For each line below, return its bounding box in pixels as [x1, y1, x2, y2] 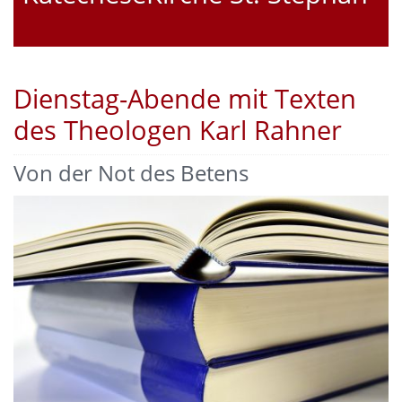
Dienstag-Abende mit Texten [13, 81, 356, 116]
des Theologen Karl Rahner [13, 112, 342, 147]
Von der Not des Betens [13, 158, 249, 188]
